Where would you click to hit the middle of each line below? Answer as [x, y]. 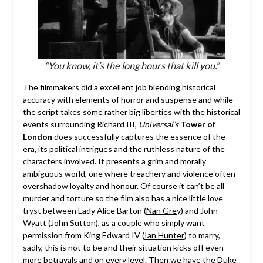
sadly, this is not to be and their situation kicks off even [123, 247]
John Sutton [73, 222]
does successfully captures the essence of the [139, 136]
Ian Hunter [164, 235]
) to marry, [202, 235]
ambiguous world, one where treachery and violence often [129, 173]
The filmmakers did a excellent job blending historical [119, 87]
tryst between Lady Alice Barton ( [84, 210]
